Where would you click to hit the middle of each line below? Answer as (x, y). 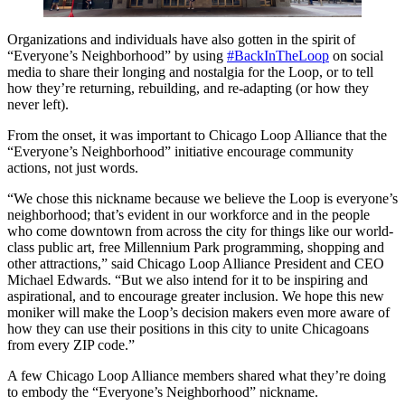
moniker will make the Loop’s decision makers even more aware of (198, 313)
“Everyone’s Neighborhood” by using (117, 56)
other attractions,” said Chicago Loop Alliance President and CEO (196, 264)
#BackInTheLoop (278, 56)
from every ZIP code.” (71, 345)
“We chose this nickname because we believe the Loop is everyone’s (202, 199)
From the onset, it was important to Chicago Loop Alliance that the (197, 136)
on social (356, 56)
